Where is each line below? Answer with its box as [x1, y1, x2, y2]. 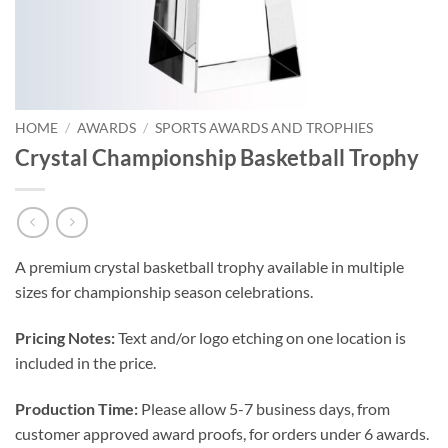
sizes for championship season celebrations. [15, 282, 313, 302]
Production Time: [15, 399, 138, 419]
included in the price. [15, 353, 156, 373]
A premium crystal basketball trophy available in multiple [15, 257, 404, 277]
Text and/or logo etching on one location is [115, 328, 406, 348]
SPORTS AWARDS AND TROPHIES [155, 120, 374, 136]
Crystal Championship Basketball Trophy [15, 143, 419, 171]
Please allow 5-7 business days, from [138, 399, 390, 419]
